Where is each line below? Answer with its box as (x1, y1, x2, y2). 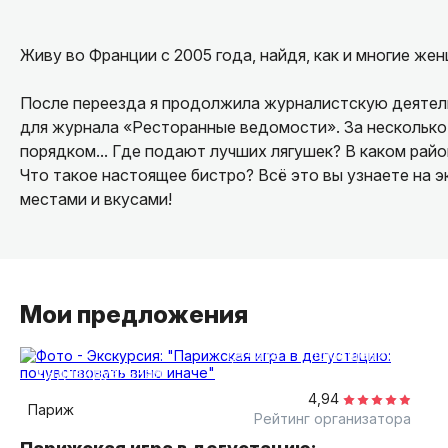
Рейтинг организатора (254, 410, 411, 427)
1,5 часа (225, 346, 281, 363)
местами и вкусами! (20, 189, 172, 209)
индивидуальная (47, 364, 163, 381)
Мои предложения (20, 300, 248, 329)
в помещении (297, 346, 395, 363)
